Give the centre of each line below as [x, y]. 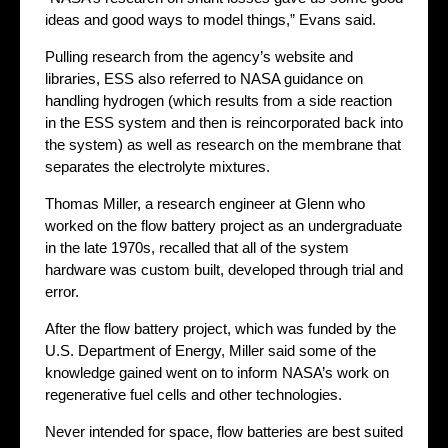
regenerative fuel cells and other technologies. [193, 394]
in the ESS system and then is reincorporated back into [224, 122]
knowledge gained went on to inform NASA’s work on [217, 372]
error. [62, 291]
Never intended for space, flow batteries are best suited [224, 431]
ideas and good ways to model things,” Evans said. [210, 19]
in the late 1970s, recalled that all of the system [197, 247]
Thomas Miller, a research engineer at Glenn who [205, 203]
